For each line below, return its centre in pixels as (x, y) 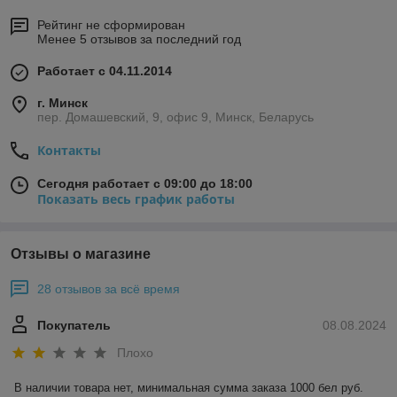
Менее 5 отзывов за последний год (139, 39)
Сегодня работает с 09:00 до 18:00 (145, 183)
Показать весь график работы (136, 199)
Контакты (69, 150)
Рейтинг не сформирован (111, 25)
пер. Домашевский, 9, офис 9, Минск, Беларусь (175, 117)
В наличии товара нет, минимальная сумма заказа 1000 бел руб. (189, 388)
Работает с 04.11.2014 (105, 71)
